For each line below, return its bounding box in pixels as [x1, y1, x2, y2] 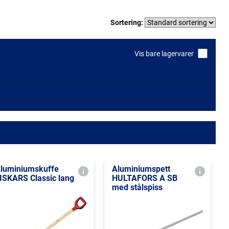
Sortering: [110, 18, 145, 27]
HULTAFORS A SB [111, 173, 177, 183]
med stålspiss [111, 182, 163, 192]
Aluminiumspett [111, 164, 170, 174]
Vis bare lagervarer [134, 50, 194, 58]
